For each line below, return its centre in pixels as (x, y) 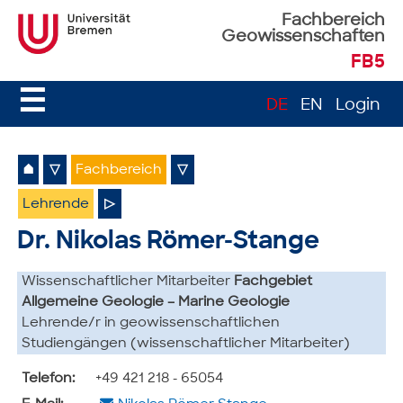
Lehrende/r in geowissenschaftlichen (151, 323)
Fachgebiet (273, 282)
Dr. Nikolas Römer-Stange (169, 242)
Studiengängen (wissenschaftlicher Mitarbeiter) (186, 344)
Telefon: (49, 379)
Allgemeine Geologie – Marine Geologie (156, 302)
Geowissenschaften (303, 37)
